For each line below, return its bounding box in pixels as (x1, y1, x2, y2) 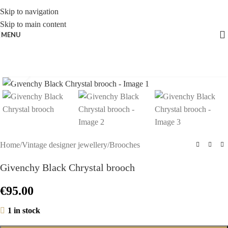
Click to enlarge (30, 67, 79, 75)
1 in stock (7, 206, 40, 215)
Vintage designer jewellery (22, 140, 107, 149)
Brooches (109, 140, 140, 149)
